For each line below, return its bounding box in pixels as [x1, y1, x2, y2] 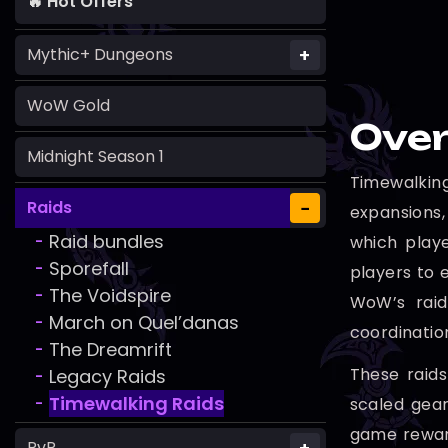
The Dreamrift [49, 337, 172, 363]
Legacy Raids [49, 364, 166, 390]
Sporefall [49, 256, 129, 282]
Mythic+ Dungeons [27, 43, 173, 67]
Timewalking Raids [49, 391, 224, 417]
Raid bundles [49, 229, 164, 255]
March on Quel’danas [49, 310, 239, 336]
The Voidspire [49, 283, 171, 309]
